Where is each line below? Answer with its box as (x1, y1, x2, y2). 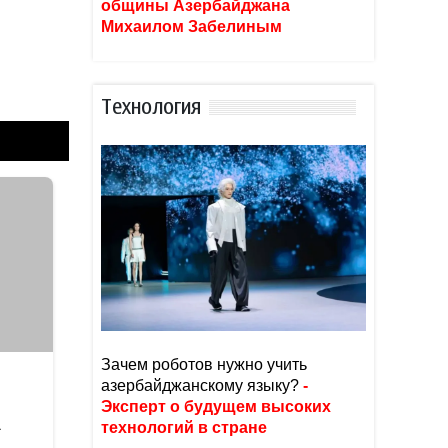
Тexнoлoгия (101, 97, 201, 117)
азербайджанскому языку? (101, 377, 299, 394)
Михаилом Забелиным (101, 18, 286, 35)
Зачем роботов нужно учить (101, 356, 307, 373)
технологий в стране (101, 419, 267, 436)
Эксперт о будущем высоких (101, 398, 331, 415)
